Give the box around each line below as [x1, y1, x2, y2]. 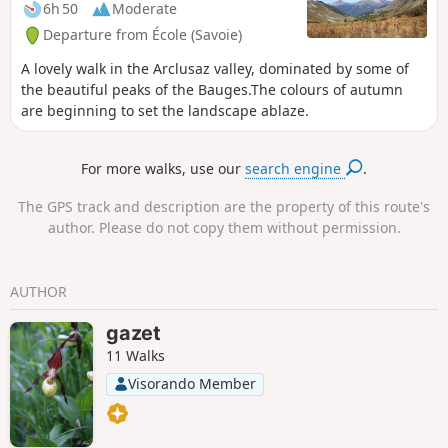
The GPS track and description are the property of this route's [18, 197, 430, 217]
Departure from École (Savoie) [43, 25, 242, 45]
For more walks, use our [81, 158, 246, 178]
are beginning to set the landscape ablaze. [21, 101, 309, 121]
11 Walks [106, 346, 166, 366]
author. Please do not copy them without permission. [47, 218, 401, 238]
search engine [245, 158, 346, 178]
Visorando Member [128, 374, 257, 394]
